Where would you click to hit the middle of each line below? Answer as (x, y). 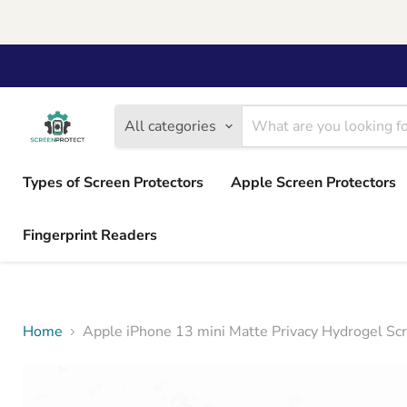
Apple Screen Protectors (313, 183)
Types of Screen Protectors (113, 183)
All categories (170, 126)
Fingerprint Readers (90, 235)
